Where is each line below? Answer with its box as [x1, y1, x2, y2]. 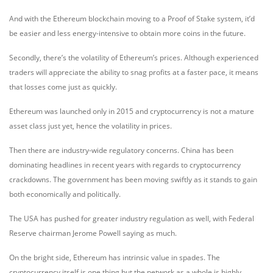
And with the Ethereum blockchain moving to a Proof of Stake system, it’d [9, 13, 255, 24]
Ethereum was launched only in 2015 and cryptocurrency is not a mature [9, 106, 254, 116]
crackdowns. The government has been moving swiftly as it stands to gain [9, 174, 257, 185]
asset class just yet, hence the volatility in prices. [9, 121, 172, 131]
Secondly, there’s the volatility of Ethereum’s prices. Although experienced [9, 52, 258, 63]
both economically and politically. [9, 189, 121, 199]
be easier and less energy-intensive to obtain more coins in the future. [9, 28, 246, 38]
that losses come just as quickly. [9, 82, 117, 92]
